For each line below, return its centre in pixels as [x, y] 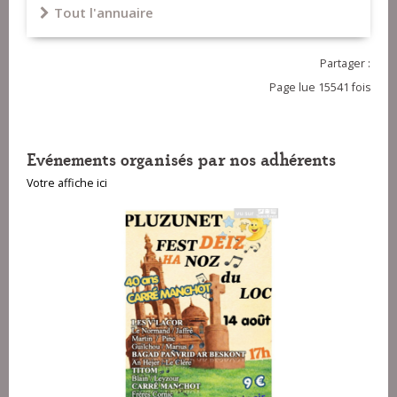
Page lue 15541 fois [320, 88]
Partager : [345, 64]
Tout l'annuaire [104, 13]
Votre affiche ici [67, 183]
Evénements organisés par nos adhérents [181, 159]
